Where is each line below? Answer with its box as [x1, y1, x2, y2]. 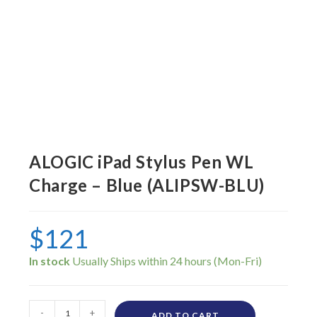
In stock [29, 254, 71, 268]
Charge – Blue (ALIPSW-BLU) [29, 175, 265, 196]
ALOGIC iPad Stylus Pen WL [29, 151, 254, 173]
